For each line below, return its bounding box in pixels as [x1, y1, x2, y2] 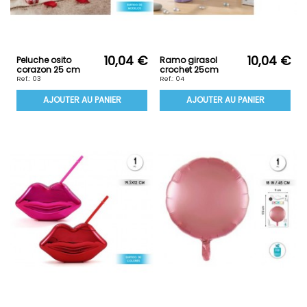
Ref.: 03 [16, 74, 41, 84]
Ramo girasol [159, 54, 218, 66]
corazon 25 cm [16, 64, 81, 76]
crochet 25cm [159, 64, 219, 76]
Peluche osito [16, 54, 72, 66]
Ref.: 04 [159, 74, 184, 84]
